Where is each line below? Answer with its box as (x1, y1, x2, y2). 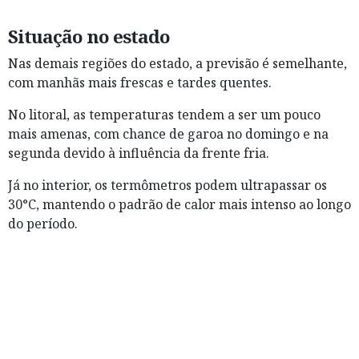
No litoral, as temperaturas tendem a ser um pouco (8, 106, 321, 124)
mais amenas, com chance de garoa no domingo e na (8, 125, 329, 143)
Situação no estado (8, 24, 170, 50)
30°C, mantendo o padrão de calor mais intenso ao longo (8, 196, 351, 214)
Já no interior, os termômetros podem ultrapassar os (8, 176, 327, 195)
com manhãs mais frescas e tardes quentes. (8, 74, 272, 92)
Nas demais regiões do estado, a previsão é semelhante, (8, 54, 347, 73)
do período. (8, 215, 78, 233)
